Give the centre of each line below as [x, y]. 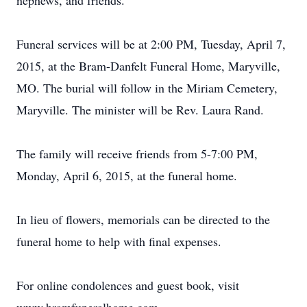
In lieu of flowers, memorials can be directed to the [143, 219]
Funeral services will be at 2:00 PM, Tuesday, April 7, [151, 44]
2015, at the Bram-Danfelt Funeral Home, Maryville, [148, 66]
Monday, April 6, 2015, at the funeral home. [127, 175]
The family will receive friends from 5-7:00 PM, [137, 153]
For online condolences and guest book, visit [128, 285]
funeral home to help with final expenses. [119, 241]
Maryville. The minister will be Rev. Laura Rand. [140, 110]
